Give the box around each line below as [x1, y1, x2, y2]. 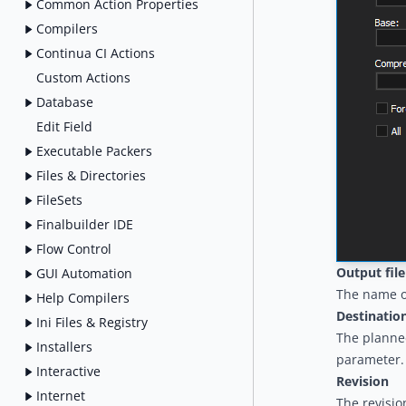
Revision [336, 372, 389, 390]
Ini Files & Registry [36, 313, 148, 331]
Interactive [36, 362, 101, 380]
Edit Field [36, 117, 92, 135]
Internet [36, 386, 85, 404]
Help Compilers [36, 288, 130, 306]
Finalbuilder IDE [36, 215, 133, 233]
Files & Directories [36, 166, 146, 184]
